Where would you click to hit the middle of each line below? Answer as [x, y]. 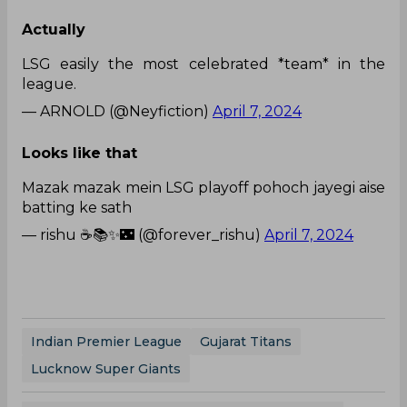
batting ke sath [77, 208]
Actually [54, 30]
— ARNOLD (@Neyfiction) [117, 112]
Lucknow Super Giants [106, 369]
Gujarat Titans [246, 342]
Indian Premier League [106, 342]
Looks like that [79, 154]
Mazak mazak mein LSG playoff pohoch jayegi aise [203, 188]
